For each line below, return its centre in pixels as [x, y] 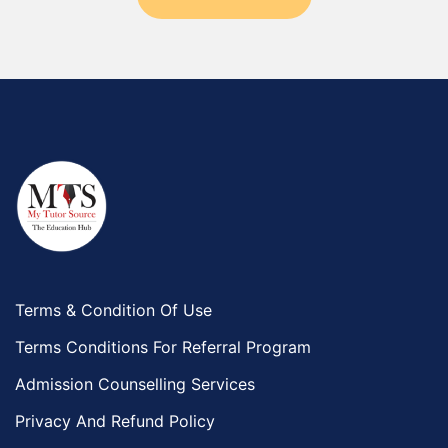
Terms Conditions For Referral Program [163, 347]
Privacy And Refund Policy [115, 421]
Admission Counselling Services [135, 384]
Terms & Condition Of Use [113, 310]
